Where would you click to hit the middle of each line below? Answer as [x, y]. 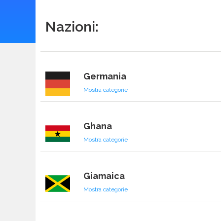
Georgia [102, 27]
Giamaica [104, 176]
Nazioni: [72, 27]
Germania [105, 76]
